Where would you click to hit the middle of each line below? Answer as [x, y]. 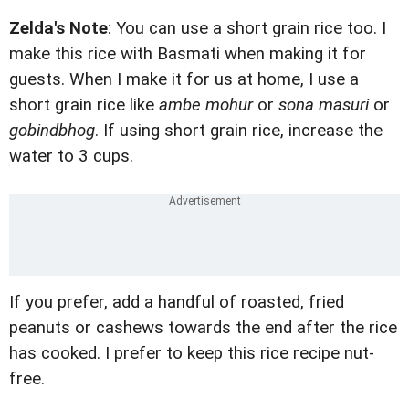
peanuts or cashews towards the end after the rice [203, 328]
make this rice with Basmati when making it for [188, 54]
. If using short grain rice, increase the [239, 131]
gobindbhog [52, 131]
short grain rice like [84, 105]
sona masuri [324, 105]
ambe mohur [206, 105]
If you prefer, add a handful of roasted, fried [177, 303]
